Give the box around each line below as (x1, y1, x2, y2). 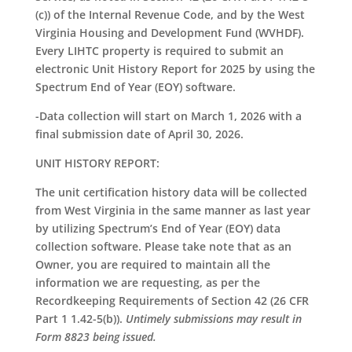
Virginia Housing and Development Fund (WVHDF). (35, 25, 304, 41)
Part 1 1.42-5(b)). (35, 311, 126, 327)
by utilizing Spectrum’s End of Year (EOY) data (35, 221, 280, 236)
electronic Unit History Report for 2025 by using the (35, 61, 315, 77)
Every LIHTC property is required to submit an (35, 43, 284, 59)
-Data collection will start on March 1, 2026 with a (35, 108, 302, 124)
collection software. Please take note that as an (35, 239, 291, 255)
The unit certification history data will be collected (35, 185, 307, 200)
